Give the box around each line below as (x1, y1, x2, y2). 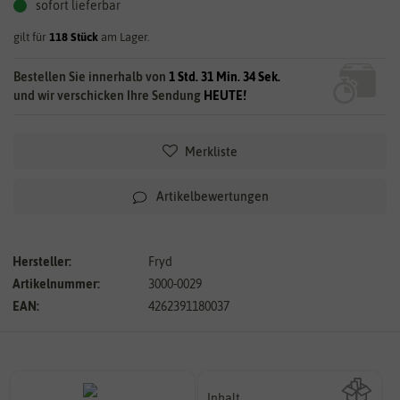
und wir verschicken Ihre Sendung (13, 87, 204, 103)
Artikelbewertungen (156, 188, 269, 204)
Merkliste (185, 144, 237, 159)
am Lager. (98, 29, 150, 44)
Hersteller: (12, 254, 71, 269)
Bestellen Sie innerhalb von (13, 69, 169, 84)
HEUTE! (204, 87, 246, 103)
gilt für (13, 29, 49, 44)
